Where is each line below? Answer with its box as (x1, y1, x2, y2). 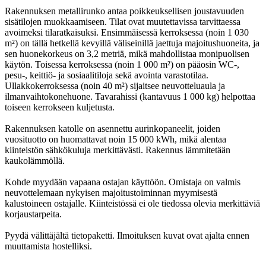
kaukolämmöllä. (5, 156, 65, 166)
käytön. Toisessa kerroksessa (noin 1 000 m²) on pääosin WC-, (5, 59, 239, 69)
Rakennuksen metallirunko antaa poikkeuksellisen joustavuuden (5, 6, 244, 16)
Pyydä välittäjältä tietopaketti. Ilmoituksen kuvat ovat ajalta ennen (5, 230, 249, 240)
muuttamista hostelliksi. (5, 241, 92, 251)
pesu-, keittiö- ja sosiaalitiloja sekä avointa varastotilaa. (5, 70, 208, 80)
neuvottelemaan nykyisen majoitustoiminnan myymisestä (5, 188, 217, 198)
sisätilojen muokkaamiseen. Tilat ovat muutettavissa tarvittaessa (5, 17, 240, 27)
